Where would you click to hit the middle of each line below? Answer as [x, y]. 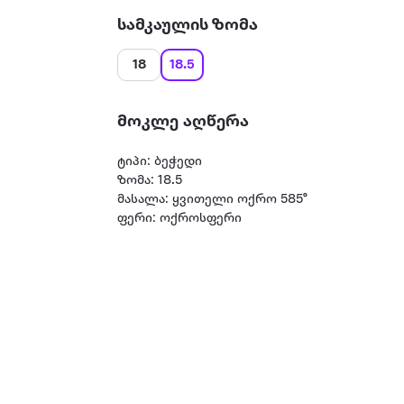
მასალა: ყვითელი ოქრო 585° [213, 200]
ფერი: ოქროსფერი [180, 219]
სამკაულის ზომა [188, 25]
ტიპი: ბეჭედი [160, 162]
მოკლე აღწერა [184, 122]
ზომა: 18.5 [150, 181]
